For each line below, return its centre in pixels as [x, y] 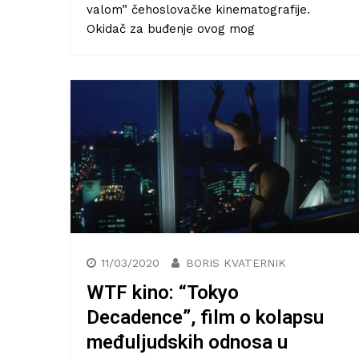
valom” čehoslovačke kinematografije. [198, 10]
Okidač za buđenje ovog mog [171, 29]
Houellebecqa [194, 333]
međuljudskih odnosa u [187, 343]
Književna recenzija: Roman [238, 296]
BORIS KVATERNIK [236, 263]
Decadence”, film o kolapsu [205, 318]
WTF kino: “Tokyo [163, 293]
